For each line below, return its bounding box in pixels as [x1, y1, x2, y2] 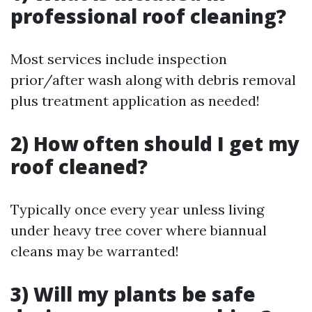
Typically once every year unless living [10, 201, 264, 219]
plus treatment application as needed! [10, 92, 260, 110]
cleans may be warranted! [10, 242, 179, 260]
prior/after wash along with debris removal [10, 71, 296, 89]
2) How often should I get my [10, 130, 299, 157]
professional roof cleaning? [10, 3, 286, 30]
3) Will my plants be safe [10, 281, 256, 308]
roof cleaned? [10, 153, 148, 180]
